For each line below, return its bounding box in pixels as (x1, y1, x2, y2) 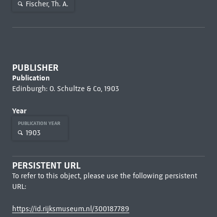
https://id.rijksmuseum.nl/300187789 (12, 204, 129, 213)
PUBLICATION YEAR (17, 120, 62, 126)
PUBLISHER (12, 62, 59, 73)
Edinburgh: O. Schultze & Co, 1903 (12, 84, 119, 93)
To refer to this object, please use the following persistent (12, 171, 197, 180)
